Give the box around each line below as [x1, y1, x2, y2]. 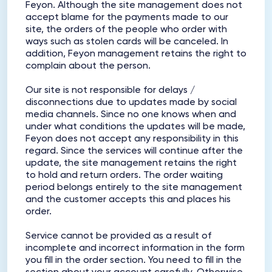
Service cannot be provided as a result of [25, 231, 211, 241]
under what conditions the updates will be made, [25, 122, 245, 132]
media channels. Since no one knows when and [25, 110, 236, 120]
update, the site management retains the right [25, 158, 237, 168]
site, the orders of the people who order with [25, 25, 227, 35]
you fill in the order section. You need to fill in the [25, 256, 242, 265]
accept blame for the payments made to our [25, 13, 228, 22]
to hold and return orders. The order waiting [25, 171, 223, 180]
